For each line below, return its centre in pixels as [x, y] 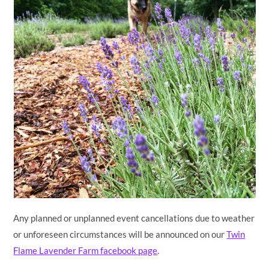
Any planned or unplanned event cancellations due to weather [134, 218]
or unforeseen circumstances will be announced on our [120, 234]
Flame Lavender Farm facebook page [86, 250]
